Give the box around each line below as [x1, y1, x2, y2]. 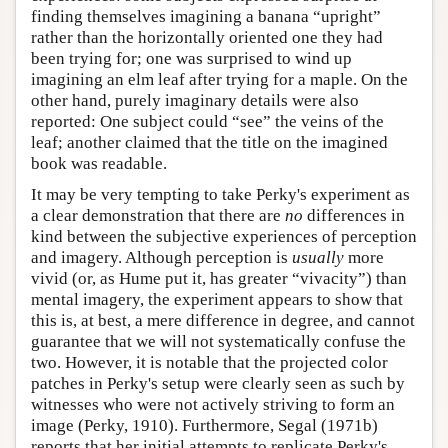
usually [292, 248, 344, 268]
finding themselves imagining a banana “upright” [31, 7, 381, 27]
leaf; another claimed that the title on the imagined [31, 133, 388, 153]
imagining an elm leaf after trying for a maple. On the [31, 70, 408, 90]
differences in [303, 206, 405, 226]
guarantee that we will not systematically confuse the [31, 332, 406, 352]
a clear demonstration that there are [31, 206, 285, 226]
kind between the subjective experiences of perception [31, 227, 417, 247]
